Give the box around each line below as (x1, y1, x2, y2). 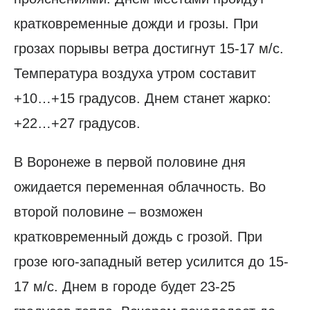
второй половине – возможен (14, 203, 203, 219)
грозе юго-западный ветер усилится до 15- (14, 253, 289, 269)
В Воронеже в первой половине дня (14, 154, 246, 170)
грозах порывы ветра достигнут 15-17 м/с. (14, 40, 284, 56)
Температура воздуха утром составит (14, 65, 256, 81)
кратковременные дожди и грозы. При (14, 15, 258, 31)
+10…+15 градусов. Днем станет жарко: (14, 90, 271, 106)
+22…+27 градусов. (14, 115, 140, 131)
